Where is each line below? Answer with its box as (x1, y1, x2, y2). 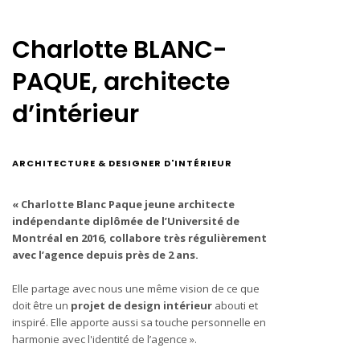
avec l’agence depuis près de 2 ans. (12, 247, 198, 262)
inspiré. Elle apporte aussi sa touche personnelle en (12, 315, 266, 329)
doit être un (12, 298, 71, 313)
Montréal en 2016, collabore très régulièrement (12, 231, 267, 245)
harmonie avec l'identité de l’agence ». (12, 332, 197, 346)
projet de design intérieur (71, 298, 212, 313)
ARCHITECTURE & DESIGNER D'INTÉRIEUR (12, 157, 232, 170)
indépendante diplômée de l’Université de (12, 214, 239, 228)
